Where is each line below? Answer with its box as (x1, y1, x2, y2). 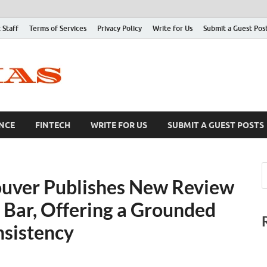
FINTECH (35, 120, 70, 130)
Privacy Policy (97, 23, 142, 33)
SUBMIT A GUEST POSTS (167, 120, 264, 130)
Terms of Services (29, 23, 86, 33)
